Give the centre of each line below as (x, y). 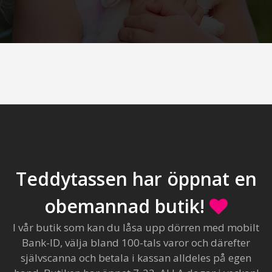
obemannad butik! (127, 206)
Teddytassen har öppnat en (136, 178)
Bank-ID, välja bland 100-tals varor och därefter (136, 242)
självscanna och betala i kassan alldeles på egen (136, 257)
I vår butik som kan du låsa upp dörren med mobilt (136, 227)
